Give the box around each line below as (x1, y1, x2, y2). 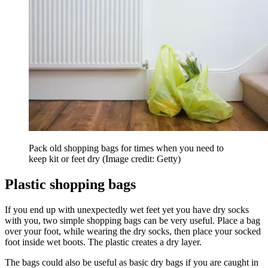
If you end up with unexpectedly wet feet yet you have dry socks (5, 205, 249, 215)
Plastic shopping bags (5, 176, 139, 193)
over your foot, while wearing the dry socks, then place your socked (5, 226, 261, 237)
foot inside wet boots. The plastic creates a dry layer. (5, 237, 202, 248)
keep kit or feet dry (29, 154, 102, 165)
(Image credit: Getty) (102, 154, 181, 165)
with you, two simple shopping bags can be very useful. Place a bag (5, 215, 260, 226)
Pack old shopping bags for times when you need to (29, 143, 224, 154)
